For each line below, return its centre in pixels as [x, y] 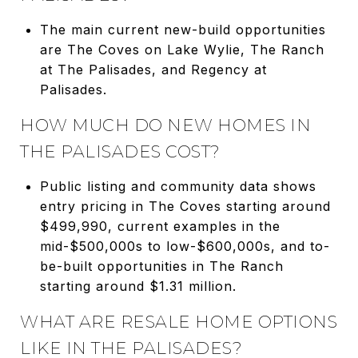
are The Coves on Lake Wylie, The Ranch [182, 49]
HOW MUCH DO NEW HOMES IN [165, 125]
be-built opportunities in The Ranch [161, 266]
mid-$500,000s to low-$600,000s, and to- [185, 246]
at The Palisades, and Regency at [153, 69]
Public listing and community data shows [178, 186]
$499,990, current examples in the [160, 226]
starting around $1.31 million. [138, 286]
